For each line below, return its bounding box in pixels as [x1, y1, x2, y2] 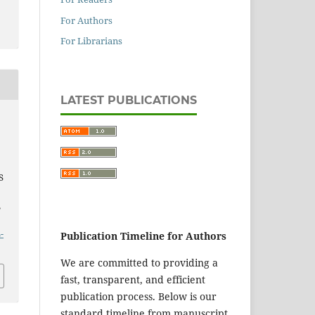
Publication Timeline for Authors [60, 229, 226, 243]
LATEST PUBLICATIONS [60, 94, 197, 108]
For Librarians [60, 34, 122, 48]
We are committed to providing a [60, 256, 218, 270]
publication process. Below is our [60, 290, 217, 304]
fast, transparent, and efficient [60, 273, 205, 287]
